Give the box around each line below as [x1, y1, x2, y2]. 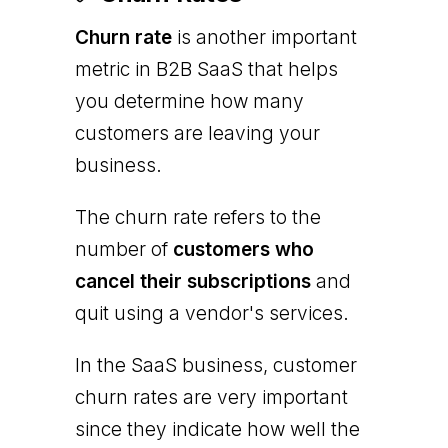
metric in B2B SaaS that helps [74, 57, 338, 81]
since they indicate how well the [74, 417, 360, 441]
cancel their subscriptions [74, 269, 311, 293]
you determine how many [74, 89, 304, 113]
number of [74, 237, 173, 261]
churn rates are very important [74, 385, 348, 409]
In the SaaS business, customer [74, 353, 357, 377]
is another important [171, 25, 357, 49]
